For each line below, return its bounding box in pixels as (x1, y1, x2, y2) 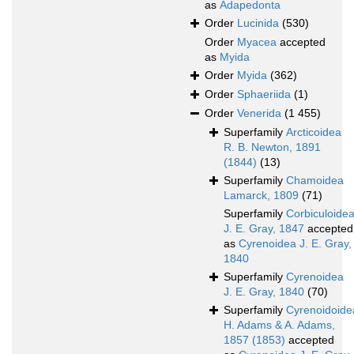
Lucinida (237, 17, 279, 30)
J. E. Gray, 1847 (224, 222, 304, 235)
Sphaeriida (237, 88, 291, 101)
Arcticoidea (286, 126, 341, 139)
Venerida (237, 107, 281, 120)
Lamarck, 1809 (224, 189, 299, 202)
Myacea (237, 36, 277, 49)
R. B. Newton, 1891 (224, 141, 321, 154)
